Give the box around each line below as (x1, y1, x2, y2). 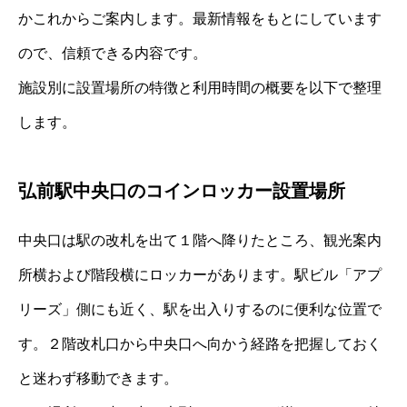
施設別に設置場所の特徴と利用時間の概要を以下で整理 (18, 79, 382, 95)
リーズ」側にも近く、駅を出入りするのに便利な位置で (18, 301, 382, 317)
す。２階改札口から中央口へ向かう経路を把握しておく (18, 335, 382, 352)
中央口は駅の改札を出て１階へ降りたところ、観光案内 (18, 232, 382, 248)
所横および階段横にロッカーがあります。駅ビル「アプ (18, 266, 382, 283)
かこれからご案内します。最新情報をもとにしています (18, 10, 382, 26)
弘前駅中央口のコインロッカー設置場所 (18, 180, 345, 201)
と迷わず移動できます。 (18, 370, 178, 386)
